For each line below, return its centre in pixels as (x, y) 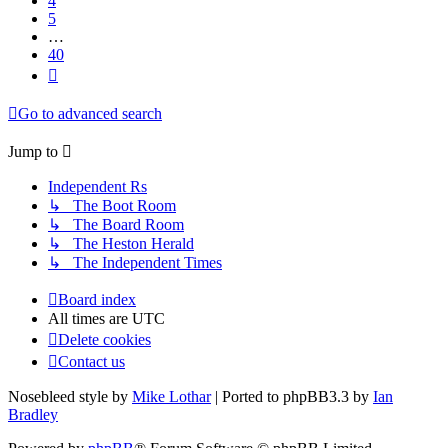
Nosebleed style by (70, 397)
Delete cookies (104, 340)
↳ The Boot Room (112, 206)
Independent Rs (97, 187)
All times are (90, 319)
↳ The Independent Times (135, 263)
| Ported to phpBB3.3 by (292, 397)
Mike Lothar (171, 397)
